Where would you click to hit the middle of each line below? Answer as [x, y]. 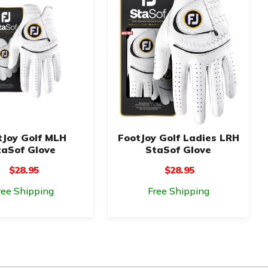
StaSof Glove [178, 149]
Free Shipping [178, 191]
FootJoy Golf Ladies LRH [178, 137]
